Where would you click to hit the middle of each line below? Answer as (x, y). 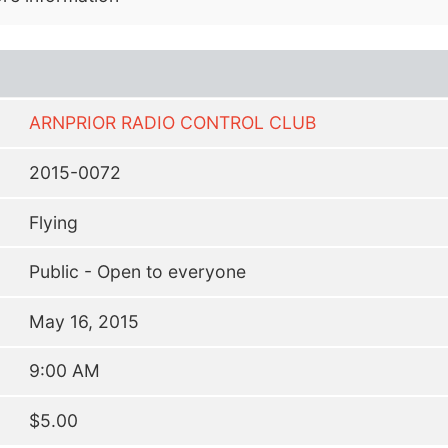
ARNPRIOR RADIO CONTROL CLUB (172, 123)
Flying (53, 222)
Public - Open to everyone (137, 272)
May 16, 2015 (84, 321)
